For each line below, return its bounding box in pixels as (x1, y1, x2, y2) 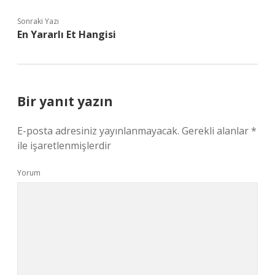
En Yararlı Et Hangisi (17, 28, 116, 41)
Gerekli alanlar (182, 124, 251, 137)
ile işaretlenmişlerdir (17, 139, 111, 152)
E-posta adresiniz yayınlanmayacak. (17, 124, 179, 137)
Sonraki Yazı (17, 16, 59, 26)
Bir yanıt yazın (17, 93, 113, 110)
